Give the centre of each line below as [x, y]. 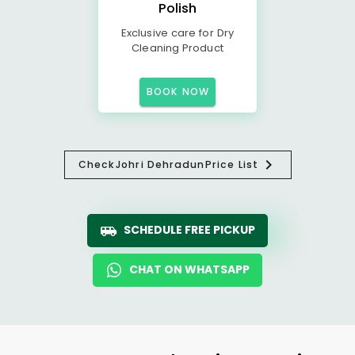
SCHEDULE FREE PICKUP [189, 230]
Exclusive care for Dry [177, 33]
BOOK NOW [178, 92]
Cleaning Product [177, 48]
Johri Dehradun [160, 164]
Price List [232, 164]
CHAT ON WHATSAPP [189, 269]
